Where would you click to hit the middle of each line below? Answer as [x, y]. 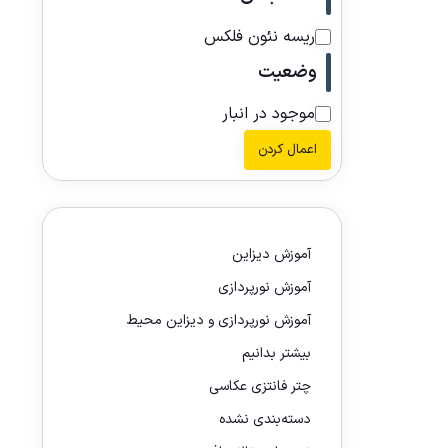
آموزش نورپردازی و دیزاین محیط [219, 320]
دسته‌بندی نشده [265, 419]
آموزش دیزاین [271, 254]
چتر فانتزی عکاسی [260, 386]
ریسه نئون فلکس [259, 36]
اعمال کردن [288, 149]
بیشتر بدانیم [276, 353]
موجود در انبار [268, 113]
